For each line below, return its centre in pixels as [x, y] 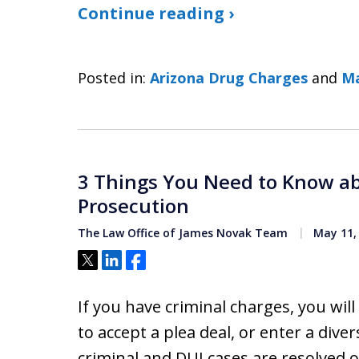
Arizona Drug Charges [229, 78]
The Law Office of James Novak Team [183, 233]
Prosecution [133, 206]
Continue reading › [156, 13]
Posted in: [112, 78]
